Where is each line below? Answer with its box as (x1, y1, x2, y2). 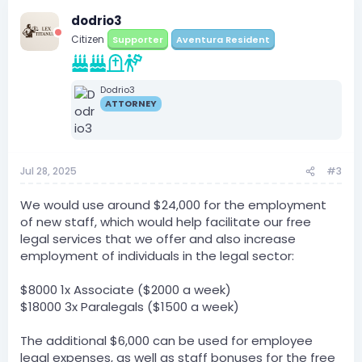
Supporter (112, 33, 163, 46)
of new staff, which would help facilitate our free (20, 213, 311, 230)
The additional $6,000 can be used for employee (20, 332, 313, 349)
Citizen (71, 32, 104, 46)
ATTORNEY (105, 97, 157, 110)
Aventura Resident (176, 33, 270, 46)
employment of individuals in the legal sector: (20, 247, 294, 264)
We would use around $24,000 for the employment (20, 196, 326, 213)
